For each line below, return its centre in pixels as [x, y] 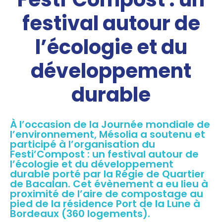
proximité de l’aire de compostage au [107, 194]
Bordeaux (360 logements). [80, 213]
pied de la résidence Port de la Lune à [105, 203]
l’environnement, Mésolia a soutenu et [108, 134]
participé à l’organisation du [83, 144]
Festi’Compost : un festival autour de [104, 154]
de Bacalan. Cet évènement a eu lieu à [109, 184]
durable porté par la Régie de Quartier [107, 174]
